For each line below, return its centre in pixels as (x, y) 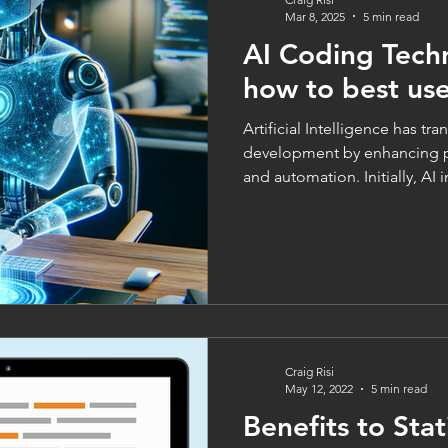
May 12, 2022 (319, 388)
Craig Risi (309, 371)
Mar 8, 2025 (315, 16)
